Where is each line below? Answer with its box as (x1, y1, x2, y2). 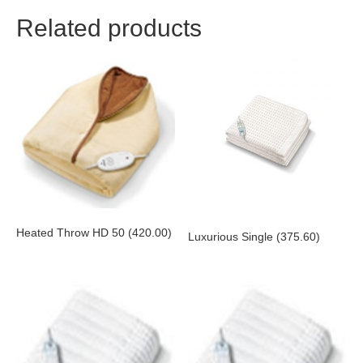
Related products (16, 15, 202, 42)
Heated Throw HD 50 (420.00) (16, 225, 172, 239)
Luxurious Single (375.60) (188, 229, 321, 243)
